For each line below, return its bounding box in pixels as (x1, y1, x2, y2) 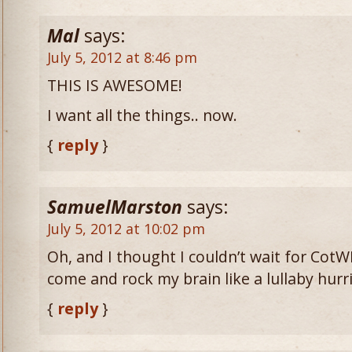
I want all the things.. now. (47, 104, 237, 126)
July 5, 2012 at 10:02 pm (47, 219, 205, 238)
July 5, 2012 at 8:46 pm (47, 48, 197, 67)
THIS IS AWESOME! (47, 75, 182, 96)
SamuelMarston (47, 195, 182, 219)
